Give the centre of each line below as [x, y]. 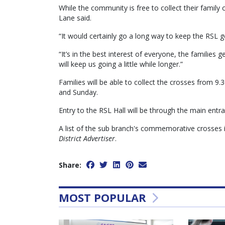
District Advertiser [87, 139]
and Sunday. [78, 92]
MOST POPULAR [104, 198]
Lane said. [75, 18]
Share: [70, 165]
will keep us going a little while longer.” [121, 64]
